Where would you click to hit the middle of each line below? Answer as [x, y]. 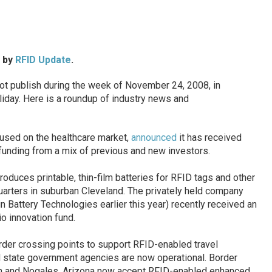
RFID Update [43, 60]
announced [154, 138]
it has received [209, 138]
